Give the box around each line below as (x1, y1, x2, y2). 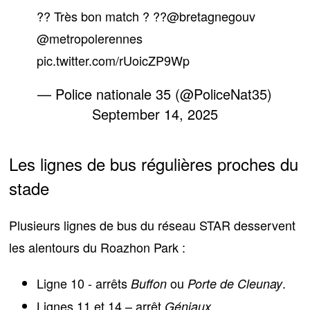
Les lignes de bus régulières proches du (9, 151, 299, 176)
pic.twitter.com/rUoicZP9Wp (37, 51, 190, 69)
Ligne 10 (37, 273, 85, 292)
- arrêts (84, 273, 131, 292)
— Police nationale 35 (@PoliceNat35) (37, 83, 273, 104)
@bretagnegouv (167, 6, 256, 25)
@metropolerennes (37, 28, 143, 47)
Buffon (131, 274, 167, 292)
